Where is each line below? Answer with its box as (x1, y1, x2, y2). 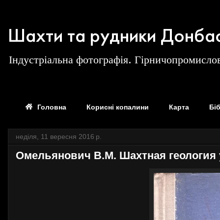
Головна (37, 103, 66, 111)
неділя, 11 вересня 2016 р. (16, 133, 102, 140)
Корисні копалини (86, 103, 149, 111)
